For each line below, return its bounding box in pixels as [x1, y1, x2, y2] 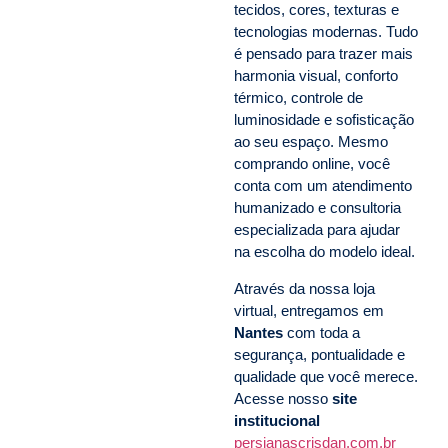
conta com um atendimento [234, 177, 412, 195]
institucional [234, 411, 320, 429]
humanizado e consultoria [234, 199, 401, 217]
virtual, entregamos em [234, 301, 384, 319]
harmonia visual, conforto [234, 67, 398, 85]
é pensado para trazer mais [234, 45, 413, 63]
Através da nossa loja [234, 279, 375, 297]
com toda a [283, 323, 360, 341]
